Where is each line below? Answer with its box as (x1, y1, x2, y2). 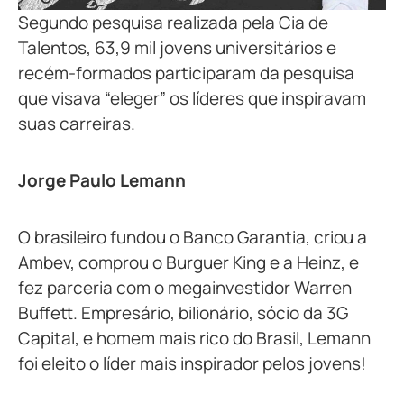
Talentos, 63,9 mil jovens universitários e (18, 35, 336, 60)
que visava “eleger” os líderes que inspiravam (18, 86, 366, 110)
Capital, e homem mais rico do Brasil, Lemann (18, 326, 371, 350)
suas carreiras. (18, 111, 135, 135)
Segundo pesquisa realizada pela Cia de (18, 10, 328, 34)
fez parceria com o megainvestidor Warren (18, 275, 352, 299)
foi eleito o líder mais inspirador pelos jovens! (18, 351, 366, 375)
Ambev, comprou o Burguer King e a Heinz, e (18, 250, 359, 274)
